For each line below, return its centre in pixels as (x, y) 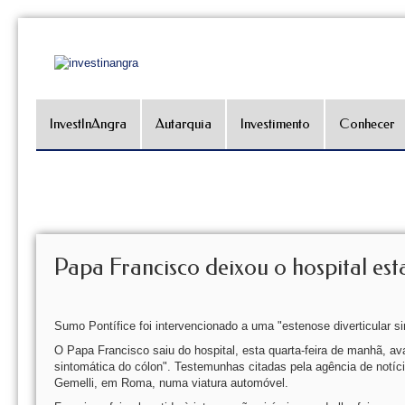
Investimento (275, 124)
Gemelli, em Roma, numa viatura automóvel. (171, 383)
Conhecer (367, 124)
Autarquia (184, 124)
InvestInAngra (88, 124)
